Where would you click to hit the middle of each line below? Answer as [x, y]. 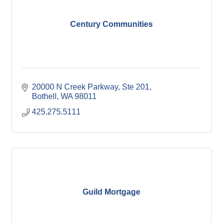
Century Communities [111, 24]
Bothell [44, 96]
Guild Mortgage [111, 192]
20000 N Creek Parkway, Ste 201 [91, 87]
